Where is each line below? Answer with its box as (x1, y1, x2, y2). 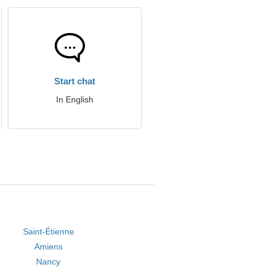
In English (56, 95, 93, 104)
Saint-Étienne (22, 227, 74, 236)
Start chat (54, 76, 95, 86)
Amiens (34, 242, 63, 251)
